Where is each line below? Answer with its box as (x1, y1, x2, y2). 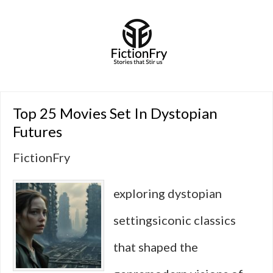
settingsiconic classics (113, 213, 236, 227)
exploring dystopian (113, 186, 222, 200)
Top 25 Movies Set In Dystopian (13, 104, 218, 122)
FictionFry (13, 150, 70, 165)
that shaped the (113, 239, 198, 254)
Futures (13, 122, 62, 140)
